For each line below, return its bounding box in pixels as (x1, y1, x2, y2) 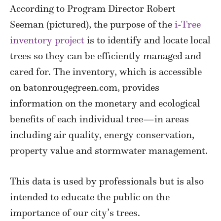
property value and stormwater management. (10, 144, 208, 156)
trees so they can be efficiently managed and (10, 49, 201, 62)
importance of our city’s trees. (10, 206, 140, 219)
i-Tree (175, 18, 201, 30)
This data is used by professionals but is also (10, 175, 204, 187)
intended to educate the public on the (10, 190, 170, 203)
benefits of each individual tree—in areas (10, 112, 189, 125)
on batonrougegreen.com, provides (10, 81, 159, 93)
